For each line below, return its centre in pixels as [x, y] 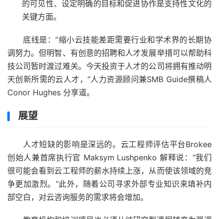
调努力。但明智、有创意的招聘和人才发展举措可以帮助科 [109, 53]
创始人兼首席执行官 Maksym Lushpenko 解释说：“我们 [109, 158]
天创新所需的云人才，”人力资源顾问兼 [77, 79]
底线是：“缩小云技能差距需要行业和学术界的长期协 [117, 40]
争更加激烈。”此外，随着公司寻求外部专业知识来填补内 [109, 184]
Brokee [199, 144]
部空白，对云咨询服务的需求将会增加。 [78, 197]
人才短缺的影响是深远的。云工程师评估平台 [104, 144]
